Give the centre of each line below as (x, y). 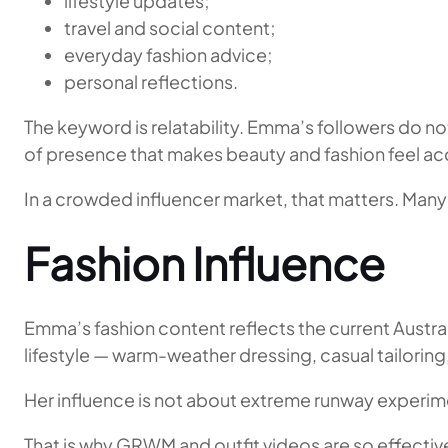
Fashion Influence (204, 263)
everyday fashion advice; (168, 54)
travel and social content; (170, 27)
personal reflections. (151, 81)
